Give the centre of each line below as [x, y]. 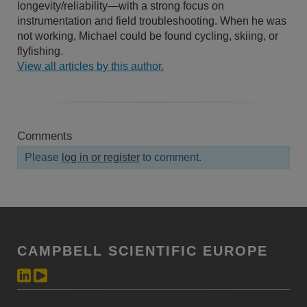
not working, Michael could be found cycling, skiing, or [148, 36]
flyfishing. [40, 51]
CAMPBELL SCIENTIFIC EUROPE [143, 250]
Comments [45, 136]
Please [43, 157]
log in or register [101, 157]
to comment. [171, 157]
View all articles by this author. [90, 66]
